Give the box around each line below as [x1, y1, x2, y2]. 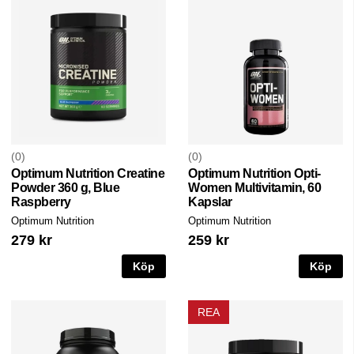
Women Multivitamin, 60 [188, 181, 321, 195]
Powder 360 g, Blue [11, 181, 119, 195]
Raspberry [11, 195, 71, 209]
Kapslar [188, 195, 232, 209]
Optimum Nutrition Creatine [11, 167, 164, 181]
